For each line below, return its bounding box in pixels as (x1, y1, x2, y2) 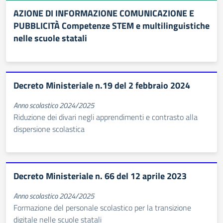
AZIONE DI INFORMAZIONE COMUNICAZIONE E (13, 6, 194, 20)
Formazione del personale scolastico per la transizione (13, 202, 191, 214)
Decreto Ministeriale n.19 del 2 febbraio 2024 (13, 79, 190, 92)
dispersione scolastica (13, 123, 85, 135)
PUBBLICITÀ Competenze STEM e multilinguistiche (13, 19, 210, 32)
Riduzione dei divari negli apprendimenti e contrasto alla (13, 111, 198, 123)
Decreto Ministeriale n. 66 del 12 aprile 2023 (13, 169, 187, 183)
